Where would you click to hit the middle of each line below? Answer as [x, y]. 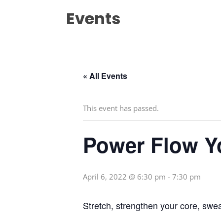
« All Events [105, 76]
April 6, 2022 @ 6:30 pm [124, 177]
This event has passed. [121, 108]
